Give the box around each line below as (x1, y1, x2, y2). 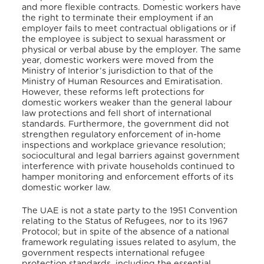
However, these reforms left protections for (22, 87, 205, 97)
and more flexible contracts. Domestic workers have (22, 2, 242, 12)
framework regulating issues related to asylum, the (22, 238, 237, 247)
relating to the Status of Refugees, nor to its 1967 (22, 217, 229, 226)
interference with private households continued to (22, 161, 235, 171)
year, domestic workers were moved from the (22, 55, 214, 65)
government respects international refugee (22, 249, 206, 258)
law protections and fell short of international (22, 108, 212, 118)
